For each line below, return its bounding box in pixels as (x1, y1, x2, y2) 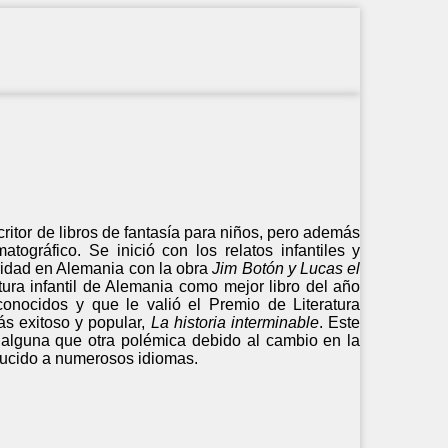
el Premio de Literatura (188, 295, 361, 313)
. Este (319, 313, 361, 331)
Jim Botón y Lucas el (212, 259, 361, 277)
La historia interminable (150, 313, 320, 331)
